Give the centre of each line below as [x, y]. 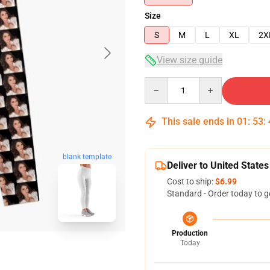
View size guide [190, 60]
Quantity [161, 83]
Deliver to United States [218, 165]
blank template [87, 157]
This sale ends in [198, 121]
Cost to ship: [191, 181]
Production [190, 233]
